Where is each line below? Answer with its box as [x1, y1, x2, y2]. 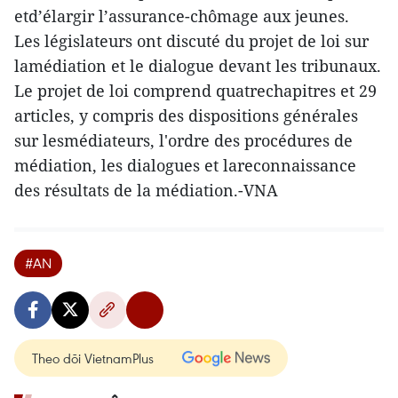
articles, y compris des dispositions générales [14, 105, 358, 127]
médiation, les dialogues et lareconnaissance [14, 155, 356, 177]
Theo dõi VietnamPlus [32, 349, 154, 368]
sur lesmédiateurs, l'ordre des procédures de [14, 130, 353, 152]
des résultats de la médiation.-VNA [14, 179, 278, 202]
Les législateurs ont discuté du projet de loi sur [14, 30, 369, 52]
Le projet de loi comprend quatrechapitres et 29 [14, 80, 377, 102]
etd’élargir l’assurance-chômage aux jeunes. [14, 5, 349, 28]
